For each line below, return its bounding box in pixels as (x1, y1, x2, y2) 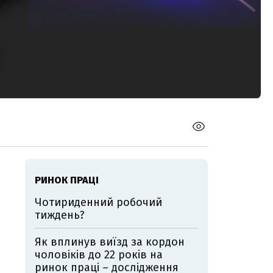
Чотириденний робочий (35, 196, 162, 210)
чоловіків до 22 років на (35, 248, 163, 262)
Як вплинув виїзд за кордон (35, 235, 185, 249)
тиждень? (35, 208, 85, 222)
